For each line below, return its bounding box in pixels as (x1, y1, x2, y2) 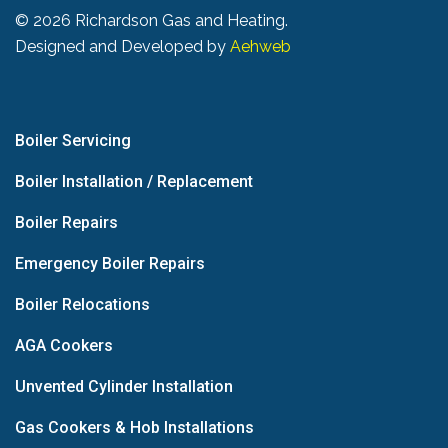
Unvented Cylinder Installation (15, 377, 233, 397)
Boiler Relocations (15, 295, 150, 315)
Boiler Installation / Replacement (15, 172, 253, 192)
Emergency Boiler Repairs (15, 254, 205, 274)
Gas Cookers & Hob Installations (15, 418, 254, 438)
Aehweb (230, 37, 291, 57)
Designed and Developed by (15, 37, 230, 57)
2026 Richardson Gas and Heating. (33, 11, 288, 31)
